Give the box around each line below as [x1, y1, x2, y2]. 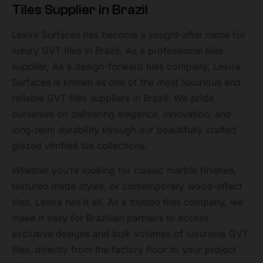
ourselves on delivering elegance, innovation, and [12, 108, 231, 120]
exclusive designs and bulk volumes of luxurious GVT [12, 227, 248, 240]
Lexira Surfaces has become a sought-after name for [12, 29, 245, 41]
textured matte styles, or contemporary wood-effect [12, 180, 242, 192]
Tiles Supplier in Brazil [12, 2, 148, 18]
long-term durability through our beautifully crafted [12, 124, 237, 136]
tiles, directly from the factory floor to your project [12, 243, 236, 255]
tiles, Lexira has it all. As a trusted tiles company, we [12, 195, 243, 208]
